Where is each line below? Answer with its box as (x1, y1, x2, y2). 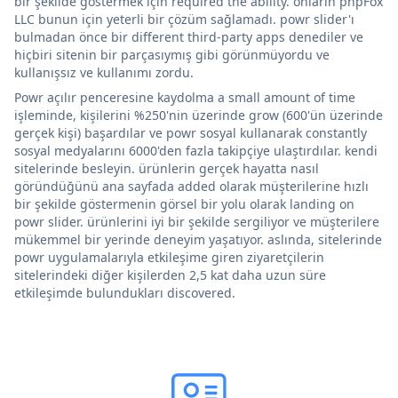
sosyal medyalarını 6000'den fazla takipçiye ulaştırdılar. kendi (14, 141, 378, 159)
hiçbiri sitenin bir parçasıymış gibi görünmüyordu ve (14, 45, 330, 63)
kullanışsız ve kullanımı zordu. (14, 63, 194, 81)
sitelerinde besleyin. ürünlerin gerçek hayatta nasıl (14, 159, 319, 177)
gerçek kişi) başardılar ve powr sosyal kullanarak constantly (14, 123, 367, 141)
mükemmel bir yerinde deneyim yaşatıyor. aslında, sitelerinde (14, 230, 382, 248)
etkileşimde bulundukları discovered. (14, 283, 235, 301)
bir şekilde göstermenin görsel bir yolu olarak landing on (14, 195, 354, 212)
